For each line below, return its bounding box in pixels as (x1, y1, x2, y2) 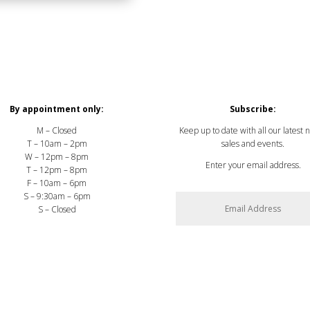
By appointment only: (10, 102, 104, 115)
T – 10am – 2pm (26, 137, 87, 149)
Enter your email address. (205, 158, 301, 171)
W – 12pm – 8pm (25, 150, 89, 163)
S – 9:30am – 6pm (23, 190, 91, 202)
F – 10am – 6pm (27, 176, 87, 189)
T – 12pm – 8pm (26, 163, 88, 176)
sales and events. (221, 137, 285, 149)
